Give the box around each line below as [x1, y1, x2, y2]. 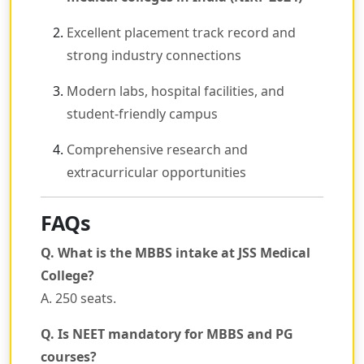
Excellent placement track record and [67, 24, 296, 42]
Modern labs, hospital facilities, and [67, 82, 284, 101]
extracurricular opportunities [67, 163, 246, 182]
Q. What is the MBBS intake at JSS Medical [41, 244, 310, 262]
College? [41, 266, 94, 285]
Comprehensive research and [67, 141, 248, 159]
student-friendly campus [67, 105, 218, 123]
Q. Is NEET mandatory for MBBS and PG [41, 325, 293, 344]
